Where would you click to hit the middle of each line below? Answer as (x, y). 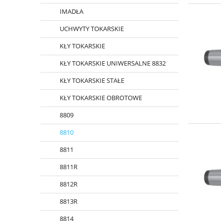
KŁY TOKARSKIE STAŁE (92, 81)
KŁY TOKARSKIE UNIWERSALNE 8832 (113, 63)
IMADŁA (72, 12)
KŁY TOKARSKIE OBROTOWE (101, 98)
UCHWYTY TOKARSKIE (92, 29)
